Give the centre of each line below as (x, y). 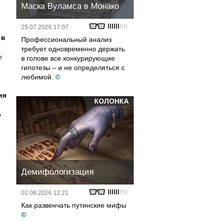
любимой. (37, 77)
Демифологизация (57, 172)
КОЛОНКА (111, 101)
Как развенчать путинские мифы (74, 205)
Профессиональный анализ (66, 39)
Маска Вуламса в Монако (70, 6)
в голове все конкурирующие (68, 58)
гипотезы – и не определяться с (73, 68)
